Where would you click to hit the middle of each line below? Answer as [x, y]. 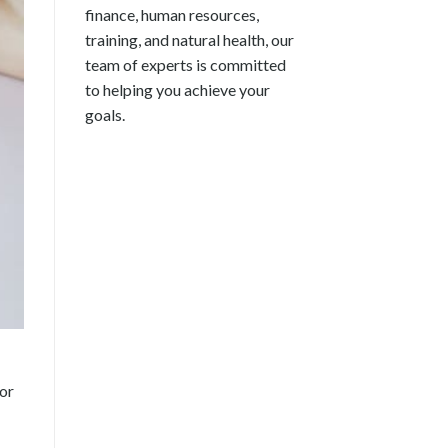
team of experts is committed [185, 64]
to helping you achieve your [177, 89]
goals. [104, 114]
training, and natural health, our [189, 39]
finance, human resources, [171, 14]
